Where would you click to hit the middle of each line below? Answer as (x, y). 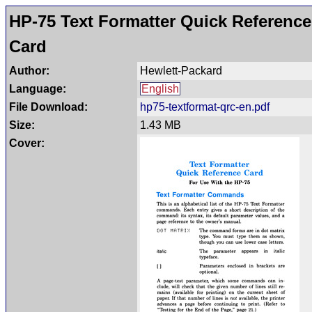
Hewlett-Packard (181, 71)
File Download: (48, 107)
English (160, 89)
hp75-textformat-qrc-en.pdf (205, 107)
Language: (38, 89)
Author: (29, 71)
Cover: (27, 143)
